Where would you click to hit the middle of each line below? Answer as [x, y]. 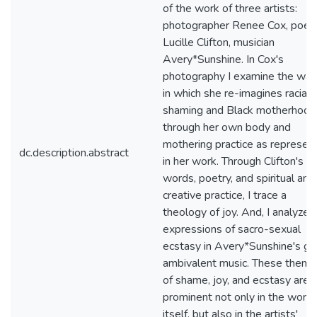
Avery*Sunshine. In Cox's [223, 59]
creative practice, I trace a [225, 195]
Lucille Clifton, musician [219, 42]
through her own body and [227, 127]
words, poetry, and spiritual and [239, 178]
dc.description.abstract [74, 153]
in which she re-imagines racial [236, 93]
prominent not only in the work [237, 297]
